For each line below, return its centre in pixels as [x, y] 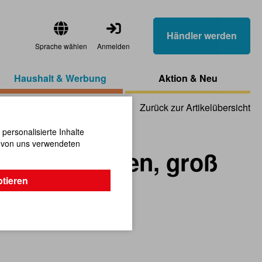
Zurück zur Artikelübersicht [195, 107]
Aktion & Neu [188, 78]
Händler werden [202, 35]
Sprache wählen [61, 46]
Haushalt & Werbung [60, 78]
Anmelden [113, 46]
